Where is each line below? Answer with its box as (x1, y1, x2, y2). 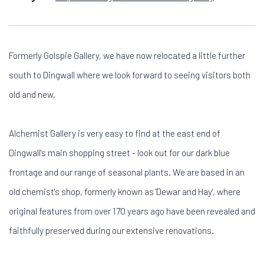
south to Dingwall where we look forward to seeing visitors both (9, 69, 250, 80)
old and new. (9, 88, 55, 100)
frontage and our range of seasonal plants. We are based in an (9, 166, 245, 177)
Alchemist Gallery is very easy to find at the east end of (9, 127, 220, 138)
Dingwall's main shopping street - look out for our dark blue (9, 147, 230, 158)
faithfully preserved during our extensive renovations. (9, 225, 214, 236)
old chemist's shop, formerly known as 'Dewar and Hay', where (9, 186, 240, 197)
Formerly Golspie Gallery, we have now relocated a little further (9, 49, 245, 61)
